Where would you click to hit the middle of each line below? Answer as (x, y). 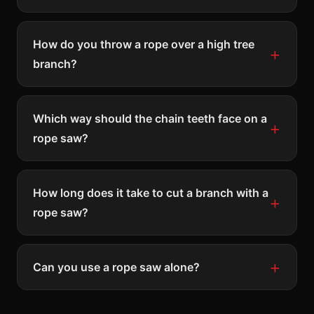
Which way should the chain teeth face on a (150, 118)
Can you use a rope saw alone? (116, 267)
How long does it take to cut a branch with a (151, 192)
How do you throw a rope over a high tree (144, 44)
